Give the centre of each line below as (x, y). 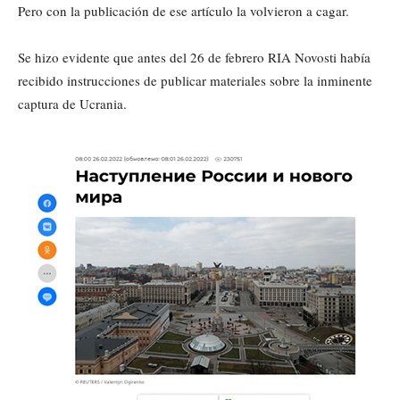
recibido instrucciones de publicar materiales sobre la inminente (195, 80)
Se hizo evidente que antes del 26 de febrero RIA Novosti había (194, 57)
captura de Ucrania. (72, 103)
